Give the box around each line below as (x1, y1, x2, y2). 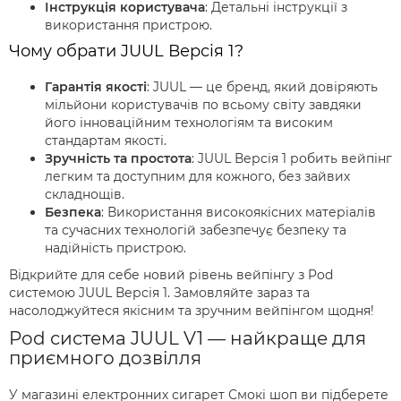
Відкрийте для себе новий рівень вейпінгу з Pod (9, 267, 333, 284)
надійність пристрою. (45, 240, 186, 257)
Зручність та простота (45, 150, 192, 167)
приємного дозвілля (9, 347, 201, 370)
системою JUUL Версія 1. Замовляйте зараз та (9, 285, 310, 302)
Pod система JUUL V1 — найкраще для (9, 328, 366, 350)
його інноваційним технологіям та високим (45, 115, 333, 132)
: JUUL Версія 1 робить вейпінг (192, 150, 392, 167)
